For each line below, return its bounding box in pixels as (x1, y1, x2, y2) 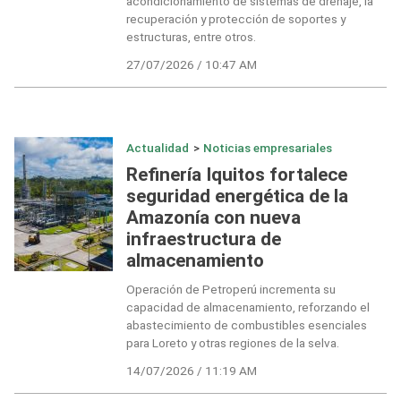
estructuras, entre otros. (125, 30, 256, 45)
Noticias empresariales (203, 141, 333, 156)
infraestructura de (125, 227, 281, 250)
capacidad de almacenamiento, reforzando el (125, 300, 370, 315)
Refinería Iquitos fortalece (125, 163, 347, 185)
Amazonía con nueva (125, 206, 301, 228)
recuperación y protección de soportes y (125, 12, 346, 27)
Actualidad (125, 141, 189, 156)
